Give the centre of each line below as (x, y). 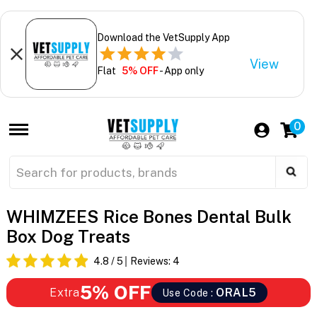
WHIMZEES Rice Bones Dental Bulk (149, 217)
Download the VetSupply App (163, 37)
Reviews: (151, 261)
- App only (181, 70)
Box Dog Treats (68, 237)
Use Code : (189, 293)
